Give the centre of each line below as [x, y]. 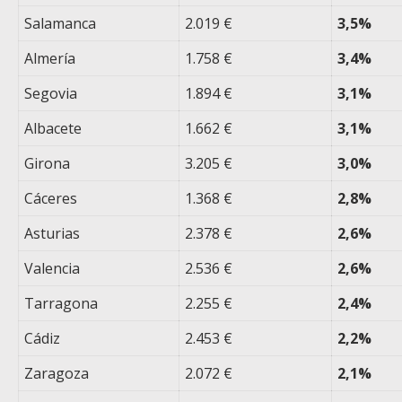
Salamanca [61, 24]
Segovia [51, 94]
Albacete [53, 129]
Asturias [52, 234]
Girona [48, 164]
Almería [50, 59]
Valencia [52, 269]
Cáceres [51, 199]
